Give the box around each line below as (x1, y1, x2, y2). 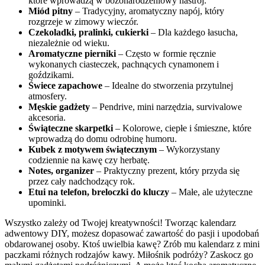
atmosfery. (28, 91, 67, 101)
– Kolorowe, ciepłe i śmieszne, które (113, 122, 251, 133)
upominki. (28, 197, 66, 208)
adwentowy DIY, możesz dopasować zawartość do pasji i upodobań (5, 228, 259, 238)
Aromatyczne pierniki (28, 48, 116, 59)
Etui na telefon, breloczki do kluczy (28, 186, 169, 197)
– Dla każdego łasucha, (148, 27, 238, 37)
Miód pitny (28, 5, 73, 16)
